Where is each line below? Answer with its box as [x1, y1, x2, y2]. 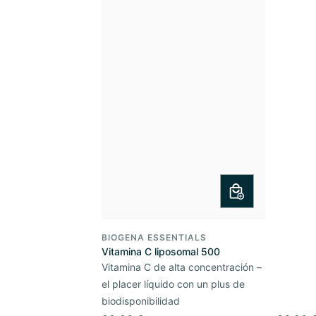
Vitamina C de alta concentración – [102, 260, 262, 273]
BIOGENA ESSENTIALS [102, 231, 207, 243]
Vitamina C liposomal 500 [102, 245, 220, 257]
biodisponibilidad [102, 294, 180, 307]
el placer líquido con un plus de [102, 277, 245, 290]
